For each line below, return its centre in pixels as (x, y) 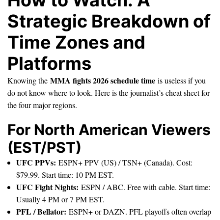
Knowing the (29, 80)
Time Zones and (76, 42)
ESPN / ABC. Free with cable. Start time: (144, 187)
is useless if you (180, 80)
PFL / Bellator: (41, 211)
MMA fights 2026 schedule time (103, 80)
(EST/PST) (44, 147)
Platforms (49, 63)
